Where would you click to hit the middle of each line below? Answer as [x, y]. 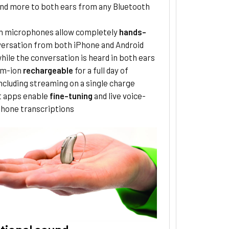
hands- [133, 32]
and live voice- [119, 96]
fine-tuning [71, 96]
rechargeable [48, 70]
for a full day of [101, 70]
